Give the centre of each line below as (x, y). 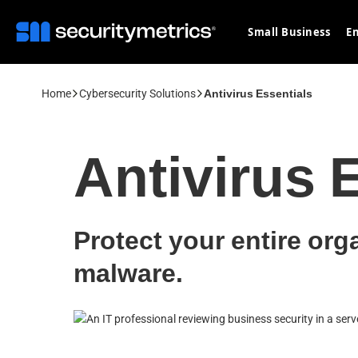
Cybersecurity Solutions (137, 93)
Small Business (289, 32)
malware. (128, 273)
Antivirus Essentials (258, 93)
